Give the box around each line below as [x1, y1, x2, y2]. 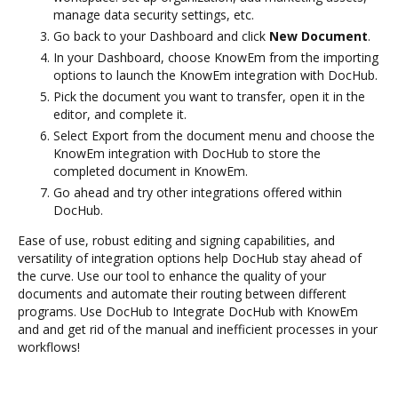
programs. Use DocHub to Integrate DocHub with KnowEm [18, 302, 358, 320]
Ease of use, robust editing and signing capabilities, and [18, 231, 335, 249]
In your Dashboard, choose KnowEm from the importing [53, 48, 378, 66]
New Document [269, 27, 368, 44]
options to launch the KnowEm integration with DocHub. [53, 66, 378, 84]
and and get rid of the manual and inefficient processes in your [18, 320, 378, 338]
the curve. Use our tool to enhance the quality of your [18, 267, 326, 284]
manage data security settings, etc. [53, 5, 254, 23]
